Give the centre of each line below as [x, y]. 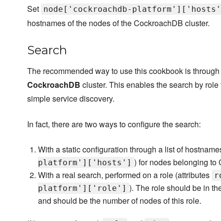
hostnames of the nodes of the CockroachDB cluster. [118, 23]
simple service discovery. [71, 99]
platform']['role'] [83, 188]
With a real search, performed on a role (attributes [125, 175]
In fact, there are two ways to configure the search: [114, 124]
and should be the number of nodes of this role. [120, 201]
